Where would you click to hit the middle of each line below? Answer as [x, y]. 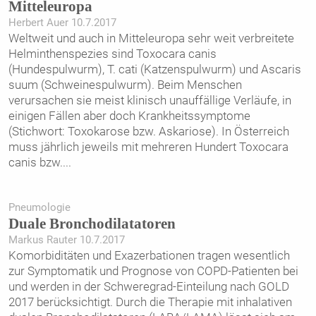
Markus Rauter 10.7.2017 [66, 240]
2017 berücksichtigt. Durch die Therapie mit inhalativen [150, 302]
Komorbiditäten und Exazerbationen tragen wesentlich [149, 256]
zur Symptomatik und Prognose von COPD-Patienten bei [153, 271]
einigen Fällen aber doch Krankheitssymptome [129, 116]
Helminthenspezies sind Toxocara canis [112, 54]
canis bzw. [35, 163]
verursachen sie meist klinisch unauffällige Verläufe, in [150, 101]
